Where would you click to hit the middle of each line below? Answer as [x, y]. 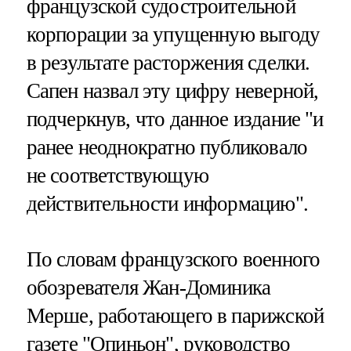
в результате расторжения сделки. [168, 62]
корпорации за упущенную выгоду [173, 34]
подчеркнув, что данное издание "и [175, 119]
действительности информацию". [167, 203]
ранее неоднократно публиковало [167, 147]
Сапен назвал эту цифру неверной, [172, 90]
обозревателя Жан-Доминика [148, 288]
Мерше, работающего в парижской [175, 316]
